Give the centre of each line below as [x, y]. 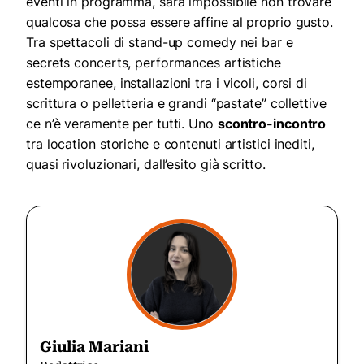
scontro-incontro [272, 124]
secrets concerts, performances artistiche [154, 63]
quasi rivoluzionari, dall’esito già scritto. [146, 165]
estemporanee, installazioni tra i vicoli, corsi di [167, 83]
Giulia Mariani [94, 347]
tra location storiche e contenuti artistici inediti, [170, 144]
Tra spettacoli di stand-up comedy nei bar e [160, 43]
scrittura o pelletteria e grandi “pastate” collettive [176, 104]
